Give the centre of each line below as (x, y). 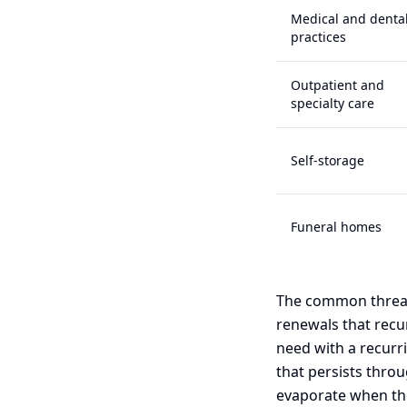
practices (318, 37)
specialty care (333, 103)
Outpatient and (338, 85)
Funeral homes (336, 227)
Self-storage (328, 160)
